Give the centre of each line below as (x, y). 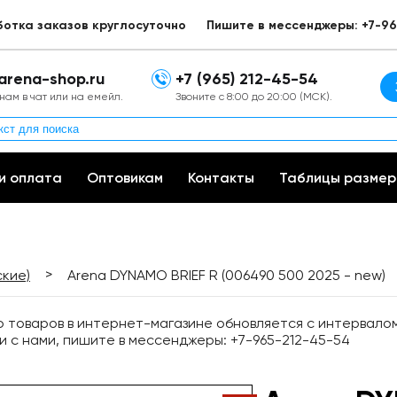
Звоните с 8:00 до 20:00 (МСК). (254, 97)
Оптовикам (125, 178)
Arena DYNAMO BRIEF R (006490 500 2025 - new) (226, 275)
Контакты (221, 178)
